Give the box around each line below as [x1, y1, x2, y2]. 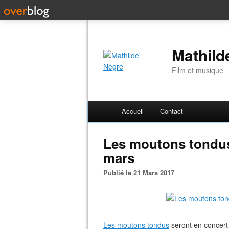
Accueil [122, 106, 144, 116]
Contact [160, 106, 183, 116]
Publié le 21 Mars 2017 [108, 168, 174, 177]
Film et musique [172, 65, 223, 75]
